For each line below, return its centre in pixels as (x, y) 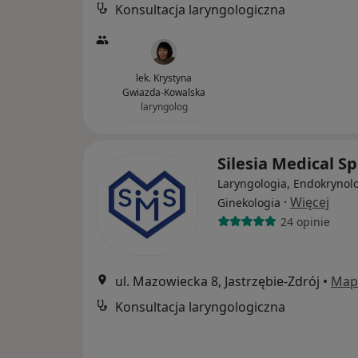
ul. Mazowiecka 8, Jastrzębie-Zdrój (217, 281)
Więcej (310, 202)
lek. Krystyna (164, 78)
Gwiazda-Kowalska (164, 92)
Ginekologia (249, 203)
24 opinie (305, 221)
